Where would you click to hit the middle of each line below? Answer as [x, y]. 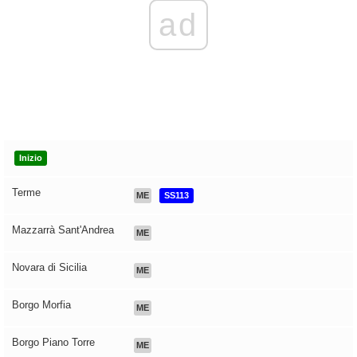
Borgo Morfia [41, 305]
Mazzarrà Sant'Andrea [63, 230]
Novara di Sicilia [49, 268]
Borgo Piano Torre [53, 343]
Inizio [31, 158]
